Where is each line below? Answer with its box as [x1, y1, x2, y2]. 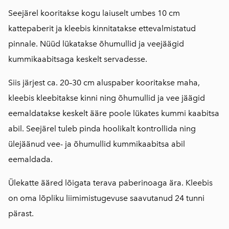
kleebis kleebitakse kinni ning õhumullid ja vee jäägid [8, 93, 205, 103]
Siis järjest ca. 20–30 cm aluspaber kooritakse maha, [8, 77, 200, 87]
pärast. [8, 208, 34, 218]
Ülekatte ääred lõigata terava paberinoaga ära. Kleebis [8, 177, 213, 188]
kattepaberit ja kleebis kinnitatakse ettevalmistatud [8, 23, 196, 33]
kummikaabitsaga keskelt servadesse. [8, 54, 147, 64]
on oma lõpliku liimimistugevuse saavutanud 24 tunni [8, 193, 204, 203]
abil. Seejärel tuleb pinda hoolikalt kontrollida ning [8, 123, 196, 133]
